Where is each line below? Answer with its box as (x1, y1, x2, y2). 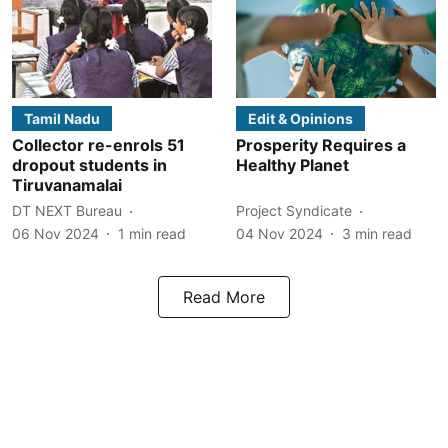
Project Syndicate (236, 202, 352, 219)
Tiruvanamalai (12, 174, 122, 195)
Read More (183, 286, 265, 307)
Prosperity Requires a (236, 134, 406, 155)
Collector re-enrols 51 (12, 134, 185, 155)
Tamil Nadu (24, 109, 100, 127)
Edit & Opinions (248, 109, 353, 127)
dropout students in (12, 154, 167, 175)
